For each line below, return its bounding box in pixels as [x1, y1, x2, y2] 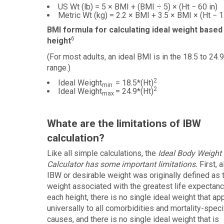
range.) [46, 63, 70, 72]
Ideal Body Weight [157, 148, 221, 158]
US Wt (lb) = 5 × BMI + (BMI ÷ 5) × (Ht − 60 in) [57, 2, 217, 11]
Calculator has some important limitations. [46, 159, 197, 169]
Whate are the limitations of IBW [46, 117, 201, 129]
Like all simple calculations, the [46, 148, 158, 158]
